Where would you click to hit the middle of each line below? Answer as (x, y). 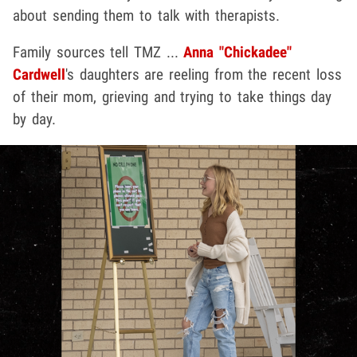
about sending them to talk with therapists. (147, 16)
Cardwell (39, 75)
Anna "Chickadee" (238, 53)
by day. (34, 120)
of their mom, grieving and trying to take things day (173, 97)
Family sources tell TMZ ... (98, 53)
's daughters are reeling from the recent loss (204, 75)
